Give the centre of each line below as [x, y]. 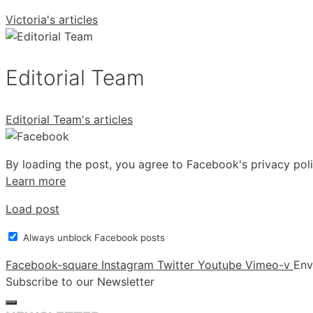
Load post [32, 209]
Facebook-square [52, 264]
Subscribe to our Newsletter [80, 281]
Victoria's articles [52, 20]
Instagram [128, 264]
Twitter [176, 264]
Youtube [220, 264]
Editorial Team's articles [69, 119]
